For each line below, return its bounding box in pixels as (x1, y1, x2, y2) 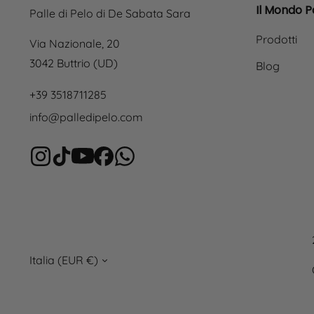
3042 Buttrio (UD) (29, 56, 118, 70)
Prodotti (255, 32, 297, 46)
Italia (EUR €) (29, 253, 101, 267)
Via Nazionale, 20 (29, 36, 120, 50)
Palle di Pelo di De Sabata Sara (29, 6, 191, 20)
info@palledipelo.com (29, 110, 143, 124)
